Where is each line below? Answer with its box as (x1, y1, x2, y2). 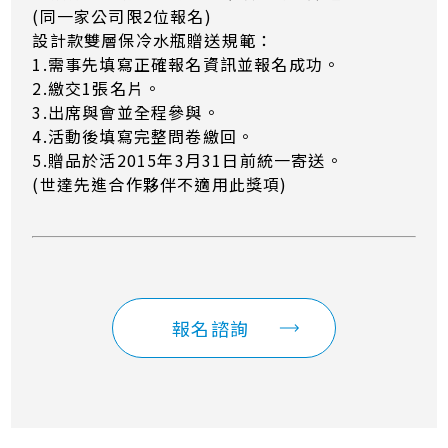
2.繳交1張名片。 (32, 76, 162, 101)
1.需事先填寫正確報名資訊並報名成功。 (32, 52, 341, 77)
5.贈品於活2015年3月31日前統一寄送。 (32, 148, 343, 173)
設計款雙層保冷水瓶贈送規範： (32, 28, 274, 53)
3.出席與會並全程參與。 (32, 100, 220, 125)
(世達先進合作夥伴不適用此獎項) (32, 172, 288, 197)
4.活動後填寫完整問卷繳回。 (32, 124, 255, 149)
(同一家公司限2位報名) (32, 4, 212, 29)
